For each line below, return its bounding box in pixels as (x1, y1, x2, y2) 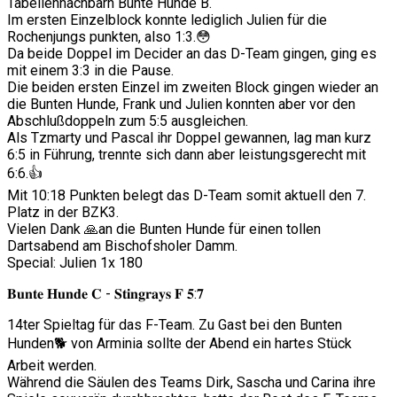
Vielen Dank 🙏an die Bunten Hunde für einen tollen (7, 221, 321, 238)
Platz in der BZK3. (7, 204, 119, 222)
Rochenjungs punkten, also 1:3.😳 (7, 28, 211, 46)
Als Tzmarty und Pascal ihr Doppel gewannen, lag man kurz (7, 129, 371, 147)
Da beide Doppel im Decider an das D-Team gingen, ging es (7, 45, 377, 63)
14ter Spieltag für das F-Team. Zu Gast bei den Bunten (7, 316, 342, 334)
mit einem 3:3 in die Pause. (7, 62, 174, 80)
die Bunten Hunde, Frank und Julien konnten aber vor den (7, 96, 355, 113)
